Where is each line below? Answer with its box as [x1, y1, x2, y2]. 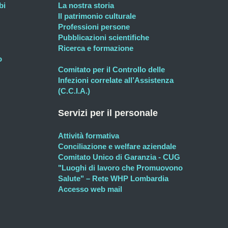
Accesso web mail [58, 185, 122, 193]
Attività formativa [58, 131, 119, 140]
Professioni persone [58, 22, 130, 31]
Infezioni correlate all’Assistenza [58, 76, 174, 84]
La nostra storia [58, 1, 114, 10]
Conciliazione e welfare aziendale [58, 142, 176, 151]
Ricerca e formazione [58, 44, 133, 52]
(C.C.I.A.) [58, 87, 90, 95]
